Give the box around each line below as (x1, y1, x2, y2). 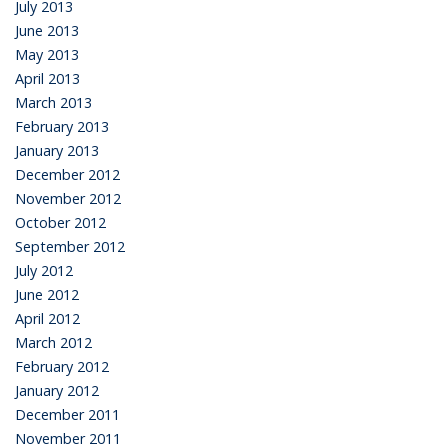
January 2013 (15, 140, 99, 160)
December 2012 (15, 164, 120, 184)
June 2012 (15, 284, 79, 304)
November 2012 (15, 188, 121, 208)
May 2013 (15, 44, 79, 64)
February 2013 (15, 116, 109, 136)
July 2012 (15, 260, 73, 280)
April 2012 (15, 308, 80, 328)
